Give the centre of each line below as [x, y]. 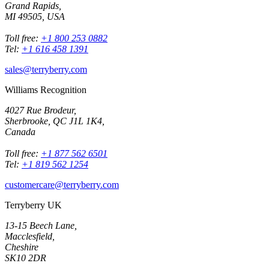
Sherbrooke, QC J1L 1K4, [55, 121]
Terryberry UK [33, 205]
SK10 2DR [26, 258]
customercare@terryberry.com [62, 184]
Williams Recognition [46, 89]
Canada [20, 131]
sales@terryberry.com [46, 69]
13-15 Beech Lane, [41, 225]
